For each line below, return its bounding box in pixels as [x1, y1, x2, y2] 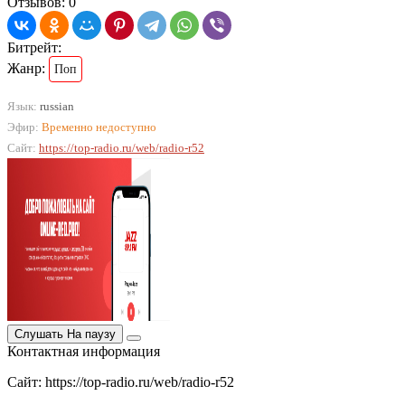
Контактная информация [7, 344, 160, 360]
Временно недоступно [42, 120, 156, 135]
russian [37, 99, 74, 114]
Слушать [14, 327, 63, 342]
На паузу [67, 327, 116, 342]
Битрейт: [7, 40, 61, 56]
